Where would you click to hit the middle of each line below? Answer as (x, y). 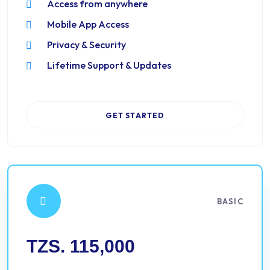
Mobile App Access (88, 24)
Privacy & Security (86, 45)
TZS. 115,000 (81, 246)
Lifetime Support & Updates (109, 65)
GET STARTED (135, 115)
